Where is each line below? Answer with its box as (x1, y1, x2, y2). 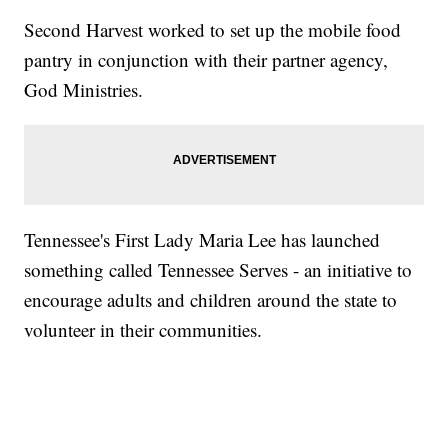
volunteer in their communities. (24, 317, 263, 343)
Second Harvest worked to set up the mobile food (24, 17, 402, 43)
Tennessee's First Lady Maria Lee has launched (24, 227, 381, 253)
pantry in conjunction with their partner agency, (24, 47, 389, 73)
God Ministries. (24, 77, 144, 103)
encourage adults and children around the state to (24, 287, 398, 313)
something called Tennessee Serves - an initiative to (24, 257, 413, 283)
